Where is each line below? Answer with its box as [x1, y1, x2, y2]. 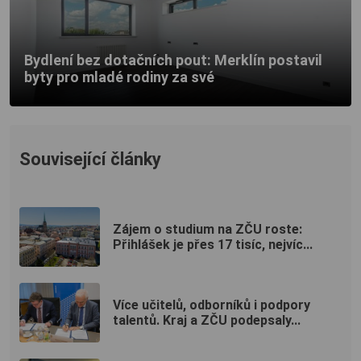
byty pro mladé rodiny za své [24, 68, 214, 86]
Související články [19, 148, 161, 169]
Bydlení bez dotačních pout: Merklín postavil [24, 52, 322, 69]
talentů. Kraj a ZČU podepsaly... [113, 312, 301, 328]
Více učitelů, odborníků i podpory [113, 297, 310, 313]
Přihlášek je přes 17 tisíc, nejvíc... [113, 236, 313, 252]
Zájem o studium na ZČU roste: [113, 221, 302, 237]
